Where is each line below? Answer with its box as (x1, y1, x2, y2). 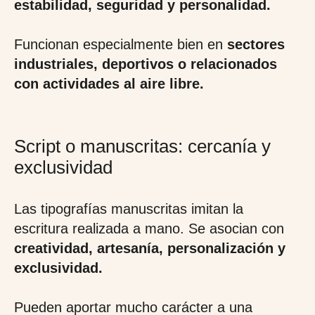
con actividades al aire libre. (14, 76, 204, 91)
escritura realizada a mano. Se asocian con (14, 221, 284, 236)
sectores (223, 37, 285, 52)
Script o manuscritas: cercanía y (14, 136, 271, 157)
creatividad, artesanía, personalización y (14, 240, 285, 256)
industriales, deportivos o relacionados (14, 56, 277, 72)
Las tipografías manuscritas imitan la (14, 201, 243, 217)
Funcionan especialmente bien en (14, 37, 223, 52)
